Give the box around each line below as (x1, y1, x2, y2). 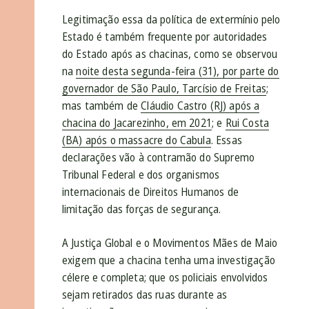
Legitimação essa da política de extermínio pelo (62, 12, 281, 28)
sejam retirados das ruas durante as (62, 287, 228, 303)
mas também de (62, 98, 141, 114)
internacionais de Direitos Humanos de (62, 184, 239, 200)
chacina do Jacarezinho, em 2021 (62, 115, 212, 131)
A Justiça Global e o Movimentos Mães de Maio (62, 235, 278, 251)
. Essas (210, 132, 242, 148)
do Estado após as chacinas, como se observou (62, 46, 278, 62)
